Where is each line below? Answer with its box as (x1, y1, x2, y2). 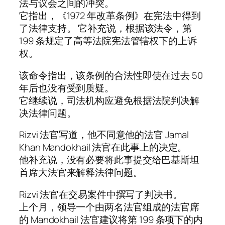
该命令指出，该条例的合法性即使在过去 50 (19, 68, 203, 82)
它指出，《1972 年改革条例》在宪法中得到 (19, 9, 201, 23)
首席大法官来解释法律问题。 (19, 166, 143, 179)
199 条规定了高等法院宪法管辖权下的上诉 (19, 34, 197, 48)
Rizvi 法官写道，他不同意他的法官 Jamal (19, 128, 189, 142)
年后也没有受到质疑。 (19, 81, 114, 94)
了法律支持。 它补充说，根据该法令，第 (19, 22, 192, 35)
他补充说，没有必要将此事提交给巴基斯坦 (19, 153, 200, 167)
